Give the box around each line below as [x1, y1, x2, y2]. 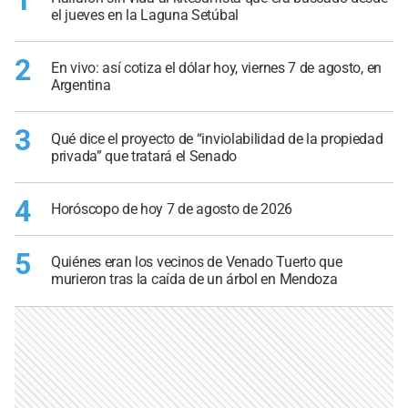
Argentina [51, 76, 111, 95]
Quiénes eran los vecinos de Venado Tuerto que [51, 253, 342, 271]
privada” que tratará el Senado [51, 147, 237, 165]
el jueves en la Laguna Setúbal [51, 5, 239, 24]
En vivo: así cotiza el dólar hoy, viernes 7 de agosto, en [51, 59, 382, 77]
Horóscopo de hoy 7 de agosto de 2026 [51, 199, 293, 218]
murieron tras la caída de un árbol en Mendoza [51, 270, 338, 289]
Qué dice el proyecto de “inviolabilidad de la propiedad [51, 129, 383, 148]
